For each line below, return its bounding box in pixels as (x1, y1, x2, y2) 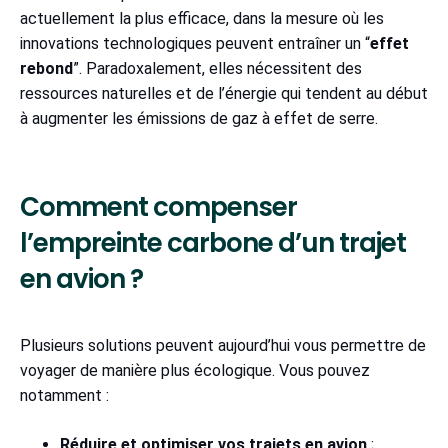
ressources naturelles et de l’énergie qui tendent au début (20, 83, 428, 103)
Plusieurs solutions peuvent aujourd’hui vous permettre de (20, 335, 426, 355)
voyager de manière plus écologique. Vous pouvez (20, 360, 370, 380)
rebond (20, 58, 73, 78)
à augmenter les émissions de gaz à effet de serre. (20, 108, 386, 128)
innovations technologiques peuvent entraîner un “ (20, 33, 370, 53)
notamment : (20, 385, 117, 405)
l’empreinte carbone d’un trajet (20, 224, 406, 261)
